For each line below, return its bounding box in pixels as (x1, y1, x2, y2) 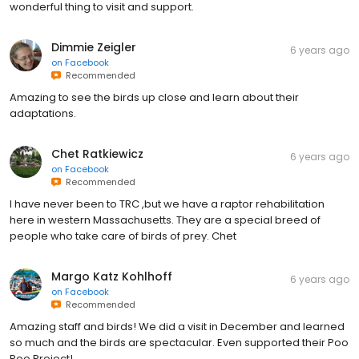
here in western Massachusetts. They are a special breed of (10, 212, 321, 228)
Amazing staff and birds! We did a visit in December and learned (10, 318, 345, 334)
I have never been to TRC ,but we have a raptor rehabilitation (10, 196, 325, 212)
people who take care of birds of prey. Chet (10, 228, 236, 244)
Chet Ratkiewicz (51, 145, 143, 162)
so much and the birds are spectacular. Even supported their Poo (10, 334, 349, 350)
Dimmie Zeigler (51, 38, 136, 55)
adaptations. (10, 105, 76, 121)
